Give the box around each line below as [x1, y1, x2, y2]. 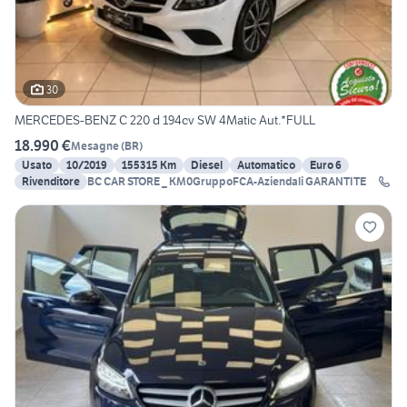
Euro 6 [310, 158, 342, 173]
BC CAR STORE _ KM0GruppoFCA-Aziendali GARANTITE [87, 174, 366, 189]
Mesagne [71, 138, 119, 153]
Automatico [237, 158, 295, 173]
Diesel [191, 158, 223, 173]
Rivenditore [22, 174, 80, 189]
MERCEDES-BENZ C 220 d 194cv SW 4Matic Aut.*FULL [15, 112, 315, 129]
